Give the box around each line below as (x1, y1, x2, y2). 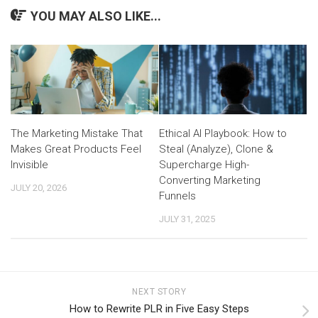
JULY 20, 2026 (11, 182, 67, 193)
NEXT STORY (132, 286, 186, 297)
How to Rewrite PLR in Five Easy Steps (69, 302, 249, 315)
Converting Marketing (159, 173, 261, 187)
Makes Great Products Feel (11, 142, 141, 155)
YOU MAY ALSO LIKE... (31, 8, 161, 23)
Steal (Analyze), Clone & (159, 142, 273, 155)
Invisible (11, 158, 48, 171)
